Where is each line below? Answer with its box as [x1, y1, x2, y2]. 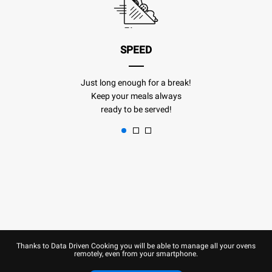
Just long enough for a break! [81, 78, 191, 88]
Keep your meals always [90, 91, 182, 101]
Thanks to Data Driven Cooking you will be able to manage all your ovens [16, 242, 256, 251]
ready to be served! [100, 104, 172, 115]
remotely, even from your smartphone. [74, 250, 198, 259]
